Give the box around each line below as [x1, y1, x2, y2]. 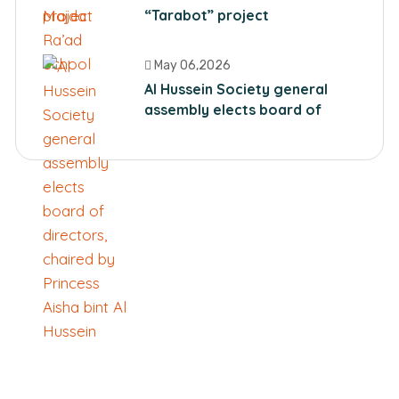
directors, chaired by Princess [144, 121, 351, 139]
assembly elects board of [144, 101, 322, 118]
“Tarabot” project [144, 5, 269, 24]
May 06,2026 [151, 58, 231, 73]
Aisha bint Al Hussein [144, 142, 283, 159]
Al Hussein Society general [144, 80, 328, 98]
